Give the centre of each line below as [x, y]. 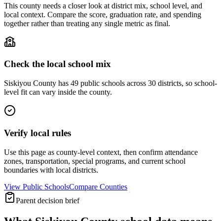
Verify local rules [37, 133]
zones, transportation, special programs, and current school [95, 161]
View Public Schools [37, 186]
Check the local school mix [57, 64]
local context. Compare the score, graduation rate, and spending [103, 14]
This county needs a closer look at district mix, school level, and [103, 5]
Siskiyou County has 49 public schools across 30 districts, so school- [110, 83]
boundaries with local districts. [51, 170]
